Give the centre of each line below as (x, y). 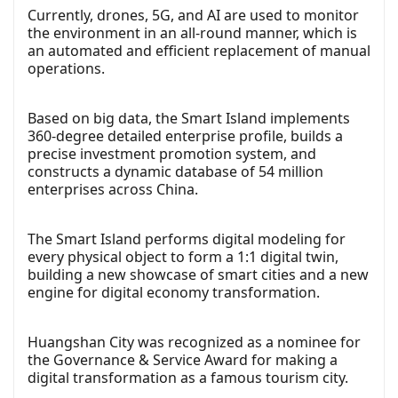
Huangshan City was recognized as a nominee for (194, 342)
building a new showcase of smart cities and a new (198, 274)
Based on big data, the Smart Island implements (189, 118)
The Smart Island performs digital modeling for (187, 239)
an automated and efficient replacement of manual (199, 50)
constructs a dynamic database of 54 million (175, 171)
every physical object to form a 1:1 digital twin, (183, 256)
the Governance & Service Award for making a (183, 359)
